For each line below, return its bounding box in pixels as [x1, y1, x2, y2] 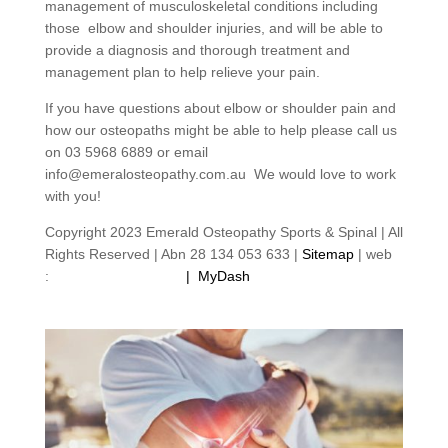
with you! [44, 187, 101, 204]
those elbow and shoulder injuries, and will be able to [44, 19, 383, 36]
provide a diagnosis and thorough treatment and [44, 41, 350, 58]
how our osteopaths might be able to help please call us [44, 121, 397, 138]
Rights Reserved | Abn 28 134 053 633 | [44, 245, 302, 262]
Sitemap [301, 245, 354, 262]
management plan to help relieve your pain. [44, 63, 320, 80]
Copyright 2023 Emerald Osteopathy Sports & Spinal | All [44, 223, 403, 240]
